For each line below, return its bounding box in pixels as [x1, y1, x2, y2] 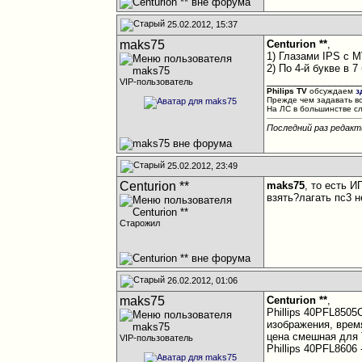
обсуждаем [307, 86, 356, 95]
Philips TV [267, 86, 308, 95]
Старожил [120, 218, 161, 228]
